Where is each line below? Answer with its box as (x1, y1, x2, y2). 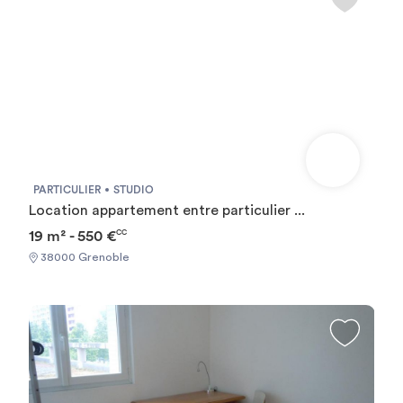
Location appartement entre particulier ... (28, 202, 305, 218)
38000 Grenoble (37, 252, 130, 264)
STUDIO (112, 184, 154, 195)
